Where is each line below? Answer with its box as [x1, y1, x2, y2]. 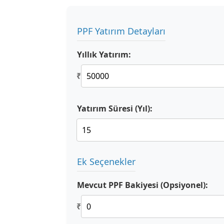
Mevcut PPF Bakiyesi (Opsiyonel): [77, 179, 208, 190]
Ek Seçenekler [77, 155, 135, 167]
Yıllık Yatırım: [77, 49, 131, 60]
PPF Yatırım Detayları [77, 25, 165, 37]
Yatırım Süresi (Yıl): [77, 103, 152, 114]
